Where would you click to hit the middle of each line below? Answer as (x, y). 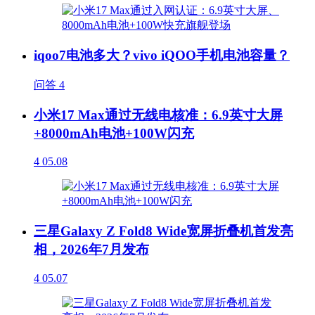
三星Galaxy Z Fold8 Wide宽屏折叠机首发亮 (163, 231)
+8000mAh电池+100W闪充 (114, 133)
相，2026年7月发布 (91, 249)
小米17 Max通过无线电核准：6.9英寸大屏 (158, 115)
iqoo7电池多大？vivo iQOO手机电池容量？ (162, 56)
